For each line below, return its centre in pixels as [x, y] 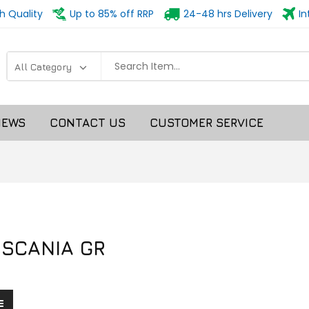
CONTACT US [88, 122]
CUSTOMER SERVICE [207, 122]
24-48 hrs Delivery [228, 14]
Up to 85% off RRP [112, 14]
